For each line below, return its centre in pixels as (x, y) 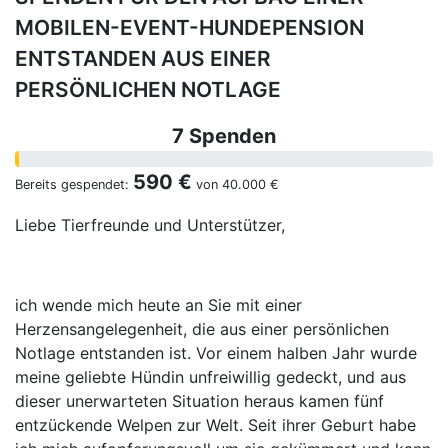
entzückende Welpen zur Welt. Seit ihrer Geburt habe (215, 425)
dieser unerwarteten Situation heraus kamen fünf (199, 401)
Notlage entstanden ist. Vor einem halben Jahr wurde (216, 353)
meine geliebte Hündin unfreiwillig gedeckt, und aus (210, 377)
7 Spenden (224, 136)
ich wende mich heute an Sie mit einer (158, 305)
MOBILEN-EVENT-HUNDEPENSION (189, 28)
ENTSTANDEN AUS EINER (143, 59)
